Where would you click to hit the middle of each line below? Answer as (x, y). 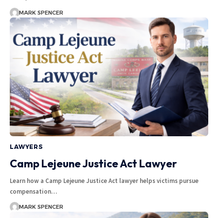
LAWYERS (27, 147)
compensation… (33, 192)
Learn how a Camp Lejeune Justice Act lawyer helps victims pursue (104, 181)
